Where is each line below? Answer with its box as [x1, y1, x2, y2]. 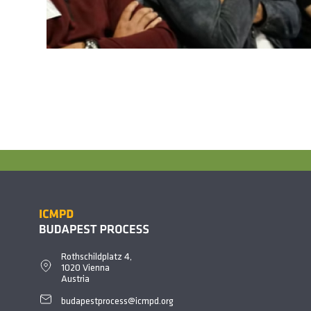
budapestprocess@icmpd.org [61, 296, 174, 307]
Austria [61, 274, 90, 285]
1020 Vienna [61, 263, 110, 274]
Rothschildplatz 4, [61, 252, 133, 262]
